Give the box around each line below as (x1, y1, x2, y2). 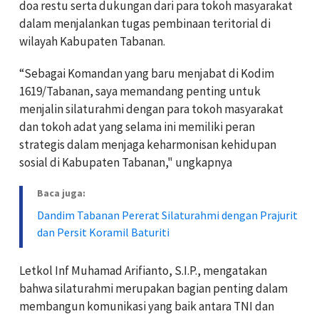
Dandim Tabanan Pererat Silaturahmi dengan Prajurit (37, 207, 298, 222)
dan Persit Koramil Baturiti (37, 224, 169, 239)
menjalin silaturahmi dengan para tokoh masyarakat (19, 100, 283, 117)
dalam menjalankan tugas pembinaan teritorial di (19, 15, 271, 31)
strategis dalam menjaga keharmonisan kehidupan (19, 136, 276, 152)
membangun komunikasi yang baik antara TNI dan (19, 298, 274, 314)
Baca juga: (37, 186, 85, 199)
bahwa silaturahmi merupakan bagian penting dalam (19, 280, 288, 296)
